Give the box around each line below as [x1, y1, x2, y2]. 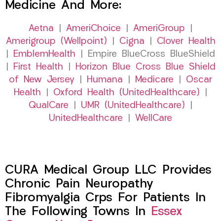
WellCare [135, 114, 172, 124]
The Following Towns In [5, 206, 151, 219]
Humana [87, 75, 123, 85]
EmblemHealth [13, 50, 75, 60]
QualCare [29, 101, 69, 111]
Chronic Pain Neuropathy [5, 178, 153, 191]
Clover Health [156, 37, 216, 47]
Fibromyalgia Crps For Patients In [5, 192, 206, 205]
